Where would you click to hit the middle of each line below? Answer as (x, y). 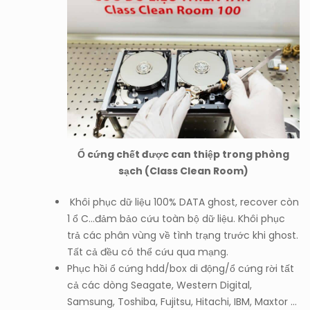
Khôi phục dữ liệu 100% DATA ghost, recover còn (183, 202)
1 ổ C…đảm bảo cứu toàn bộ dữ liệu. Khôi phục (176, 219)
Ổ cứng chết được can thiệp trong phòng (183, 155)
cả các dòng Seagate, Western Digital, (159, 285)
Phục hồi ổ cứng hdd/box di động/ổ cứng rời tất (181, 269)
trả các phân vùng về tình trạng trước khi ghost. (183, 236)
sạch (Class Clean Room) (183, 171)
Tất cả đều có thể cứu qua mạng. (148, 252)
